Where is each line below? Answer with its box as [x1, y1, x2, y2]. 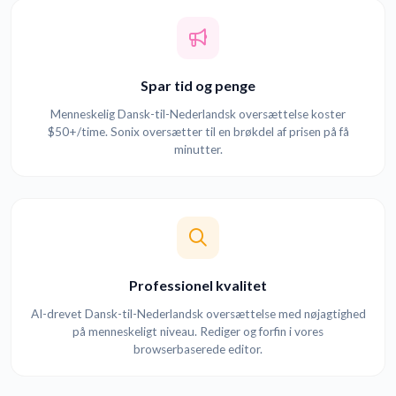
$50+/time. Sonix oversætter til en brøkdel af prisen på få [47, 125, 349, 140]
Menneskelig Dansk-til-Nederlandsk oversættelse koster [50, 107, 346, 122]
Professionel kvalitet [129, 277, 267, 294]
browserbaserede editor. [133, 342, 263, 357]
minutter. [173, 142, 223, 157]
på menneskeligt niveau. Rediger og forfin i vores [72, 324, 324, 339]
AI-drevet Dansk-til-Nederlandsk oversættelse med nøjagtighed [30, 307, 366, 322]
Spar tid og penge [141, 77, 255, 95]
